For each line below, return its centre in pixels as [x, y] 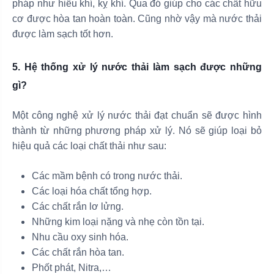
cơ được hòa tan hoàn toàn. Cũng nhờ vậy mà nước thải [137, 19]
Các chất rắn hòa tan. [78, 253]
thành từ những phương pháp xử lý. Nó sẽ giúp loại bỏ [137, 131]
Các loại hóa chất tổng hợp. [92, 191]
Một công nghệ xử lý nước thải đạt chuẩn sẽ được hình [137, 116]
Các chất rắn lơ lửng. [78, 207]
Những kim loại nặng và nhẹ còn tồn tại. [118, 222]
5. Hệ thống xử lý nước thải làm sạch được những [137, 67]
